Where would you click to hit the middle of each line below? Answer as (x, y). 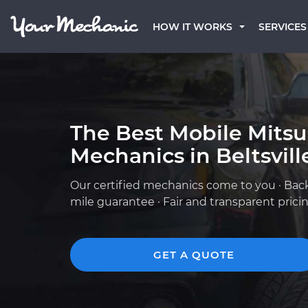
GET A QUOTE (194, 255)
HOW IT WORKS (192, 27)
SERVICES (283, 27)
